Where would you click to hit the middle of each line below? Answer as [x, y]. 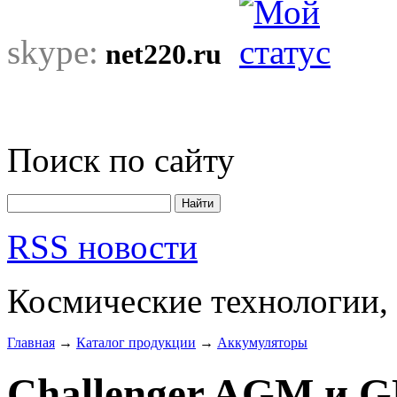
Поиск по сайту [121, 160]
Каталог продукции [136, 343]
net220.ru [163, 54]
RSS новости [102, 247]
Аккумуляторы [262, 343]
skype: [53, 52]
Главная [31, 343]
